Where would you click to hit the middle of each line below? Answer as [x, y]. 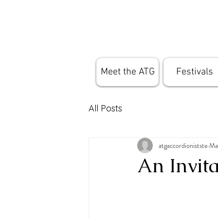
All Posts [105, 108]
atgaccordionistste [183, 145]
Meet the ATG [127, 72]
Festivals [195, 72]
